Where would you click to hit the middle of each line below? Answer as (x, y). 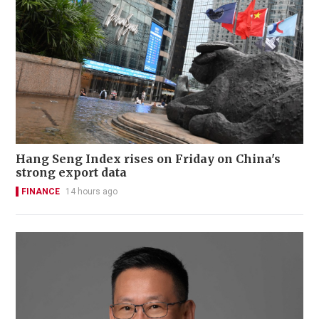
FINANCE (41, 191)
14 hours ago (91, 191)
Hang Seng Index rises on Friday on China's (148, 158)
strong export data (71, 172)
